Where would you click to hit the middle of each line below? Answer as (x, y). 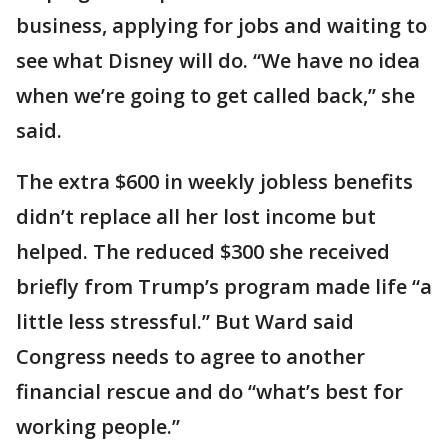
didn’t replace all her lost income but (196, 216)
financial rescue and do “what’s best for (209, 391)
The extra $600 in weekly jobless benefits (214, 181)
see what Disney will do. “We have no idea (218, 60)
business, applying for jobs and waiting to (221, 25)
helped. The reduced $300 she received (203, 251)
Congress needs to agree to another (190, 356)
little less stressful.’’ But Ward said (185, 321)
